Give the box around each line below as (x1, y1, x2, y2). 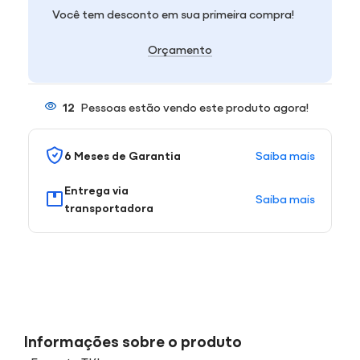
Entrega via (64, 181, 129, 198)
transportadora (64, 198, 153, 215)
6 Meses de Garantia (64, 146, 181, 163)
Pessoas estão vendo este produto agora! (80, 97, 309, 115)
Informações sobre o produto (24, 329, 242, 351)
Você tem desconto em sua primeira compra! (52, 4, 294, 22)
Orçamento (147, 39, 212, 57)
